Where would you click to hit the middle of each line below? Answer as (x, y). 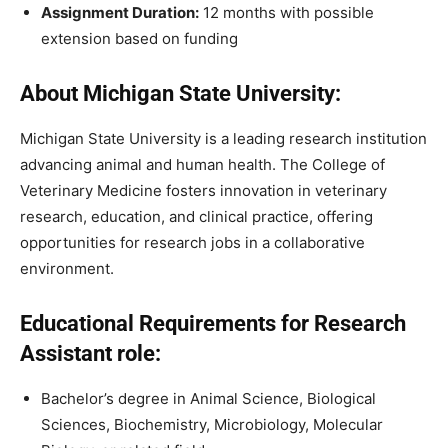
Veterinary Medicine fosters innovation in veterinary (203, 190)
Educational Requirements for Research (213, 323)
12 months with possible (286, 12)
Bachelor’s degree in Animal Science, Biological (208, 398)
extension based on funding (139, 38)
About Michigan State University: (180, 93)
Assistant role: (90, 353)
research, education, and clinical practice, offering (196, 216)
